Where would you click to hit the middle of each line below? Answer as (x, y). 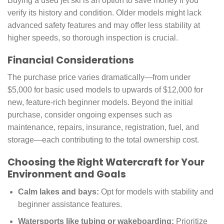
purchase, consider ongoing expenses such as (90, 115)
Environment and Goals (67, 174)
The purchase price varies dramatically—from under (99, 77)
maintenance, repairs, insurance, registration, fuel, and (103, 127)
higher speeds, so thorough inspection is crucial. (93, 38)
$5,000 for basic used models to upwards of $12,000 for (105, 90)
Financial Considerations (71, 60)
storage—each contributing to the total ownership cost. (103, 140)
